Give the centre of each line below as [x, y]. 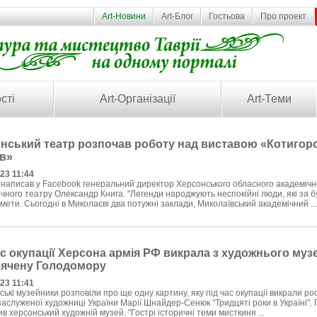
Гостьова [227, 16]
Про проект [283, 16]
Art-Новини [124, 16]
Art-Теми [269, 99]
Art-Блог [177, 16]
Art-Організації [137, 99]
